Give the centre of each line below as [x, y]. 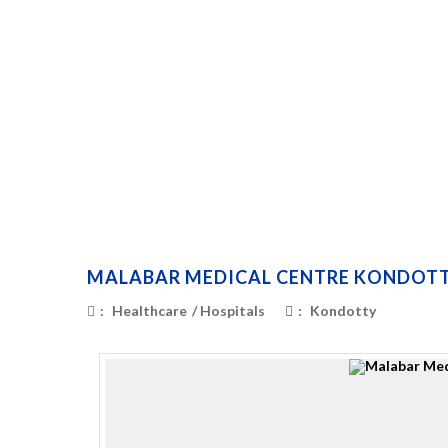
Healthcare [149, 310]
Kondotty [343, 310]
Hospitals [232, 310]
